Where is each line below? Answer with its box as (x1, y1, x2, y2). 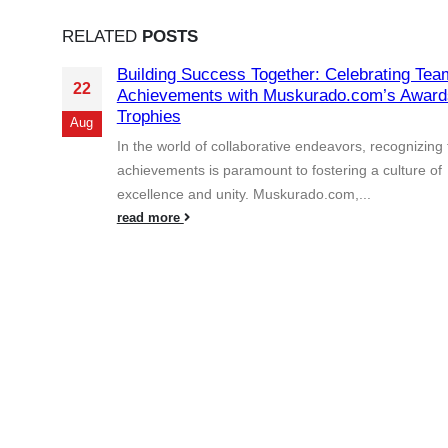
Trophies (116, 106, 181, 126)
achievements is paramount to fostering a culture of (116, 161, 442, 178)
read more (116, 210, 184, 225)
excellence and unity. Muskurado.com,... (116, 185, 371, 202)
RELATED (61, 26, 142, 46)
